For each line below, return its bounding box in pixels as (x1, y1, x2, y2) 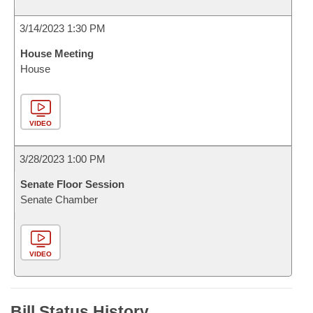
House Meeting (20, 48, 94, 59)
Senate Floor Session (20, 178, 124, 190)
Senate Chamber (20, 194, 98, 205)
